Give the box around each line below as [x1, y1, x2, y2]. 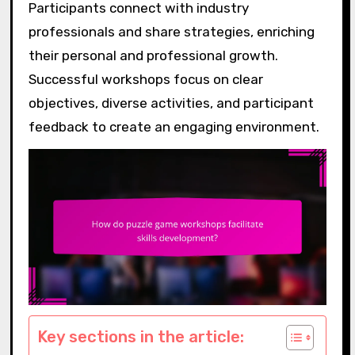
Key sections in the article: [36, 327, 244, 346]
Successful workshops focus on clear [28, 71, 263, 87]
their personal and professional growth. [28, 47, 278, 63]
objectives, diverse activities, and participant [28, 94, 314, 111]
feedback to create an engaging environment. [28, 118, 319, 135]
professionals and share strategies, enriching [28, 23, 315, 40]
